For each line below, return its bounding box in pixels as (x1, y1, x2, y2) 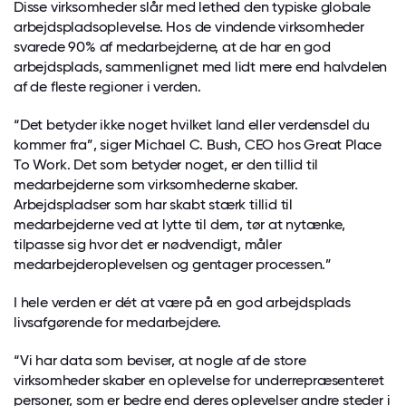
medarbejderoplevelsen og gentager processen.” (14, 255, 343, 273)
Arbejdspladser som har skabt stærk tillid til (14, 195, 293, 213)
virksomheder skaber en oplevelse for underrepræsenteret (14, 371, 384, 389)
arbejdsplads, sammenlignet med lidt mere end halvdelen (14, 57, 388, 75)
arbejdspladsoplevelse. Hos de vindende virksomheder (14, 17, 364, 35)
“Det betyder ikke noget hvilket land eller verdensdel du (14, 115, 370, 133)
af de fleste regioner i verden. (14, 77, 201, 95)
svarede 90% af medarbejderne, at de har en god (14, 37, 331, 55)
